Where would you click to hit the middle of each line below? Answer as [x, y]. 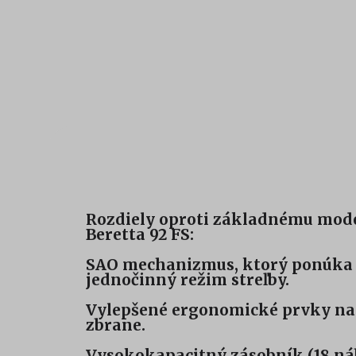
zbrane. [116, 325]
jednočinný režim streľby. [188, 280]
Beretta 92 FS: [140, 235]
